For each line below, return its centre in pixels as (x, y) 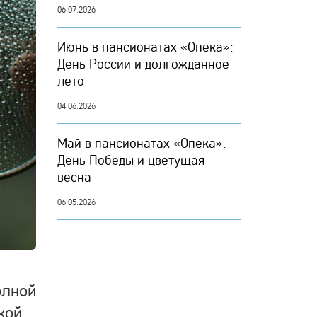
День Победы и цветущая (131, 160)
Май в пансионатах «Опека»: (142, 143)
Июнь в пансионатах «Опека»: (145, 47)
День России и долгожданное (143, 64)
